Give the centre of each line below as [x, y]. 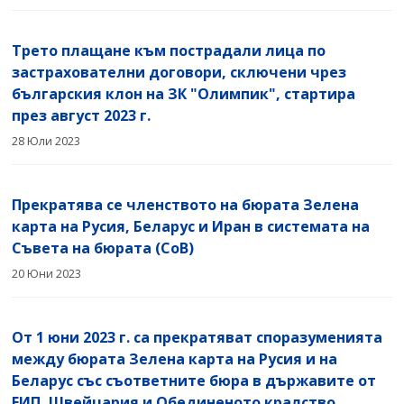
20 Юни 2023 [47, 273]
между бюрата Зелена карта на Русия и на [175, 358]
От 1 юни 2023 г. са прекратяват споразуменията [197, 337]
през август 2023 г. [82, 115]
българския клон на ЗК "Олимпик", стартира [184, 93]
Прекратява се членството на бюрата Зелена [186, 204]
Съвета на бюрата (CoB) [103, 248]
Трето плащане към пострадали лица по [169, 50]
